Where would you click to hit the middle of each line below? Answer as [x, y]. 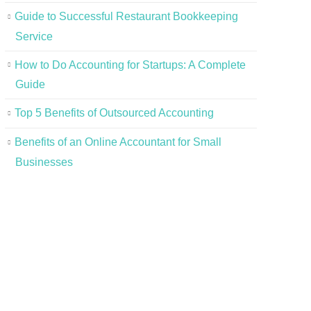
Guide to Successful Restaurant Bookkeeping [126, 16]
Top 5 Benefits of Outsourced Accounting [114, 113]
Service [34, 36]
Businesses [44, 162]
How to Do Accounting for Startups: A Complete [130, 65]
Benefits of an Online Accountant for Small [118, 142]
